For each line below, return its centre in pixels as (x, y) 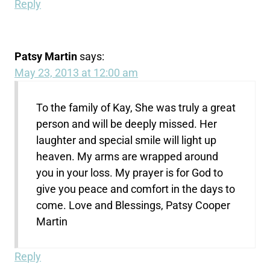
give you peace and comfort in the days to (136, 189)
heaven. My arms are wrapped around (127, 156)
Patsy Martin (46, 56)
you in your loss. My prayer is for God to (130, 172)
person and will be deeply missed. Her (127, 124)
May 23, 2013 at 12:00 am (77, 72)
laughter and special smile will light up (127, 140)
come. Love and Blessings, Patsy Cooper (133, 205)
